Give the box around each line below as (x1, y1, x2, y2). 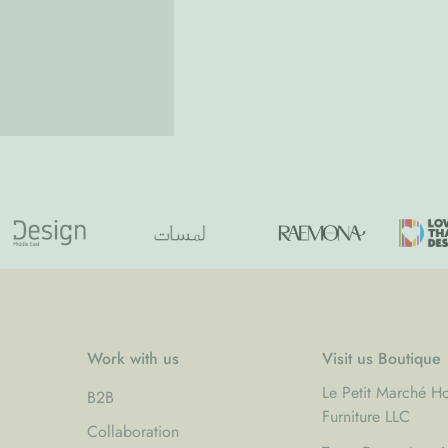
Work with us (87, 346, 180, 370)
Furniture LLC (322, 404, 411, 428)
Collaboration (87, 419, 180, 443)
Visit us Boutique (322, 346, 442, 370)
